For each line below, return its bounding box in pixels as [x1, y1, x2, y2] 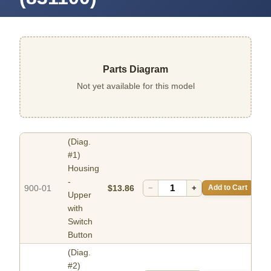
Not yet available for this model [76, 81, 195, 91]
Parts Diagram [103, 64, 168, 74]
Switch [68, 216, 93, 226]
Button [68, 229, 93, 240]
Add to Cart [208, 183, 247, 192]
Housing [68, 163, 99, 173]
